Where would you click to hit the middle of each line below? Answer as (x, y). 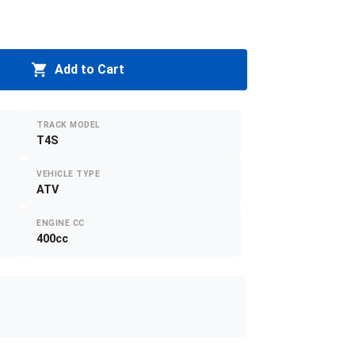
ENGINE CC (61, 223)
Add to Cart (90, 70)
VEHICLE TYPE (69, 174)
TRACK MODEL (69, 125)
